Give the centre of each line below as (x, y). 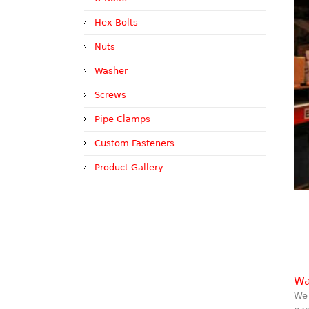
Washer (111, 71)
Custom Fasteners (134, 143)
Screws (110, 95)
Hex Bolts (116, 22)
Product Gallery (129, 167)
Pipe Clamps (122, 119)
